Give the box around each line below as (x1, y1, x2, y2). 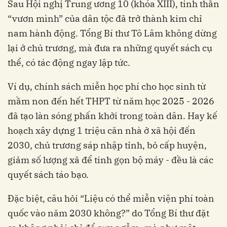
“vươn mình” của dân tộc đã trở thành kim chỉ (8, 12, 202, 24)
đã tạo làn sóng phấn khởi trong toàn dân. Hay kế (8, 109, 217, 122)
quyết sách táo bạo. (8, 168, 89, 180)
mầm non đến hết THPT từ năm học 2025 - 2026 (8, 95, 214, 107)
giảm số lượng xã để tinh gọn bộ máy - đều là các (8, 154, 213, 166)
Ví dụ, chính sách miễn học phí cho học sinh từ (8, 80, 206, 92)
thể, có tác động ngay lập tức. (8, 56, 130, 68)
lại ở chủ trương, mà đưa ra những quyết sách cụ (8, 42, 212, 54)
